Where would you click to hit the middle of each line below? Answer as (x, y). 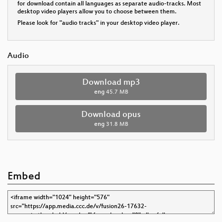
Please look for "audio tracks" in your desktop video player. (98, 23)
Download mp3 (111, 83)
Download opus (111, 115)
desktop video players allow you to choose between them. (97, 12)
